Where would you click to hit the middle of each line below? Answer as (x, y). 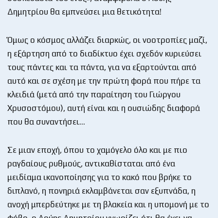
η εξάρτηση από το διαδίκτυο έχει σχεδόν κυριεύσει (104, 53)
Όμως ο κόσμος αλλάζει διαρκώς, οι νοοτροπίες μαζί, (107, 40)
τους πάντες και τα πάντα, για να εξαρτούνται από (102, 67)
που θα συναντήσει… (46, 121)
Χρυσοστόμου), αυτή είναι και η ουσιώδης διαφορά (104, 108)
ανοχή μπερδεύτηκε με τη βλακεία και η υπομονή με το (108, 204)
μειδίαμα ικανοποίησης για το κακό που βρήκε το (100, 177)
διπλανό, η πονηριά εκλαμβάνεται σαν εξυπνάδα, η (101, 191)
